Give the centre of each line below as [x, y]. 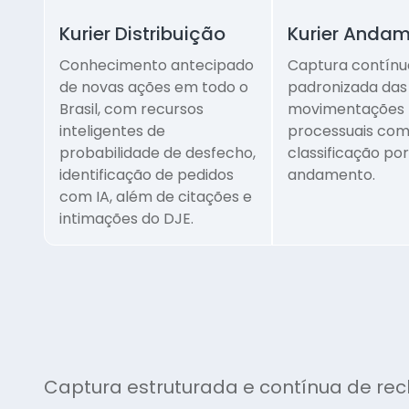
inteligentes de [112, 131]
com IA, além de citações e [156, 197]
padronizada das [347, 88]
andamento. [331, 175]
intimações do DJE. [126, 219]
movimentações [346, 110]
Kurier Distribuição [142, 34]
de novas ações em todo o [154, 88]
